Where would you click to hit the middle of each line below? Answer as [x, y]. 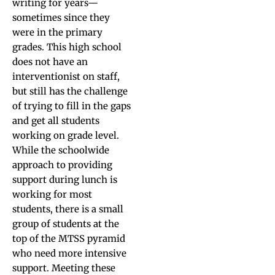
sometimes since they [61, 17]
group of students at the [66, 224]
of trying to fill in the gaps [72, 106]
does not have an [50, 62]
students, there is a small [68, 209]
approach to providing [62, 165]
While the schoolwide [61, 150]
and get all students [56, 121]
